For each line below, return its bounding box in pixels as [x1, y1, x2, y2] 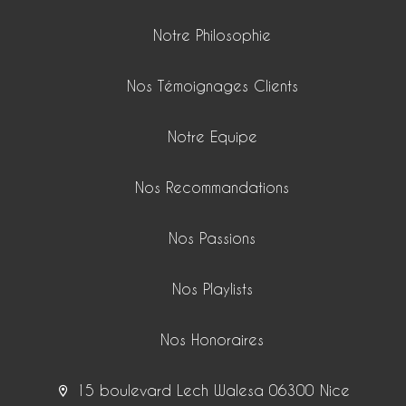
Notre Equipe [167, 128, 257, 146]
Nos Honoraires [160, 331, 264, 349]
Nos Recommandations [135, 179, 289, 197]
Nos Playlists [171, 280, 253, 298]
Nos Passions [169, 229, 256, 247]
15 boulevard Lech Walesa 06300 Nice [71, 382, 350, 400]
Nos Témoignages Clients [126, 77, 298, 95]
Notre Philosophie [153, 26, 271, 44]
